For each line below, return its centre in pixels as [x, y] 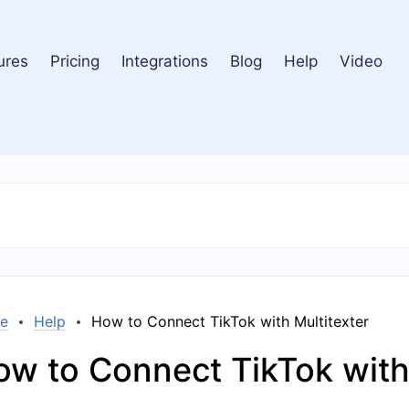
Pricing [75, 61]
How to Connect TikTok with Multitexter [230, 321]
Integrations [165, 61]
